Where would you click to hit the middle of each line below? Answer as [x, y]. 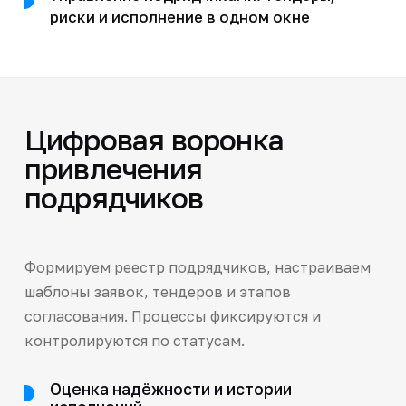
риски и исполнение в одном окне [179, 17]
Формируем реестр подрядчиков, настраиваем [197, 267]
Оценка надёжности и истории [170, 389]
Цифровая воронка [154, 139]
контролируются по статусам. [134, 340]
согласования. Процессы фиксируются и [172, 316]
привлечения [113, 168]
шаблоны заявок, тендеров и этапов [157, 291]
